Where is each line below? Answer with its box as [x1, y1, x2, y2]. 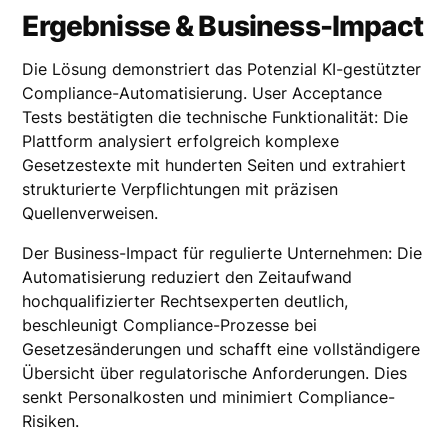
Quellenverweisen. [22, 202, 159, 223]
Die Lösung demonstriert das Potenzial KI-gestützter [22, 58, 422, 79]
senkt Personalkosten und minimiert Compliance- [22, 386, 396, 407]
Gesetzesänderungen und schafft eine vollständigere [22, 338, 421, 359]
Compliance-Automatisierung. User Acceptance [22, 82, 383, 103]
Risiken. [22, 410, 80, 431]
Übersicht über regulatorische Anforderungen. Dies [22, 362, 408, 383]
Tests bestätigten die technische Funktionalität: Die [22, 106, 409, 127]
